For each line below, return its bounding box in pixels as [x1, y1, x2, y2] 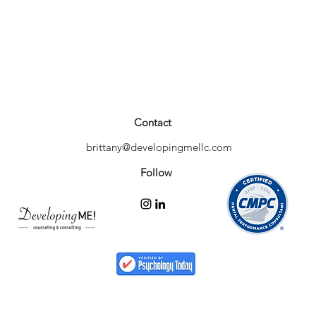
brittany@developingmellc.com [86, 140, 232, 154]
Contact [134, 116, 171, 129]
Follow [140, 166, 172, 179]
